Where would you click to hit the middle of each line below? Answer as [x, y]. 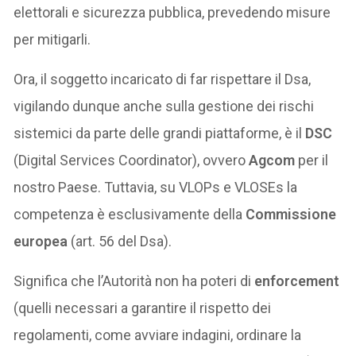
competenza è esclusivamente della [130, 215]
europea [41, 242]
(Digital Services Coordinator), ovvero [132, 161]
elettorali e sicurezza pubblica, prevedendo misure [172, 13]
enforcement [297, 281]
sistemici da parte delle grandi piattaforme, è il [160, 133]
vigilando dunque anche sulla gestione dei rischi [164, 106]
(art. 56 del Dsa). [120, 242]
